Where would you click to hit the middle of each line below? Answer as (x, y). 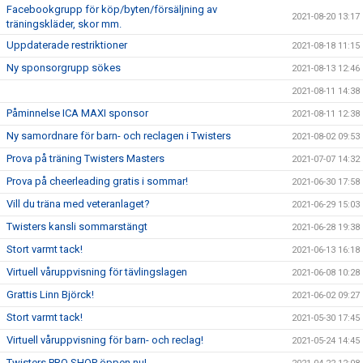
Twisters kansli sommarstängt (77, 226)
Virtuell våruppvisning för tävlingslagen (97, 272)
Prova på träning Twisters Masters (85, 158)
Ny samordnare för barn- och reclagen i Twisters (119, 136)
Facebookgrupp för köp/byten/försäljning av (112, 9)
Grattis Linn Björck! (50, 295)
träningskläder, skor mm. (64, 24)
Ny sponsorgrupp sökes (64, 68)
